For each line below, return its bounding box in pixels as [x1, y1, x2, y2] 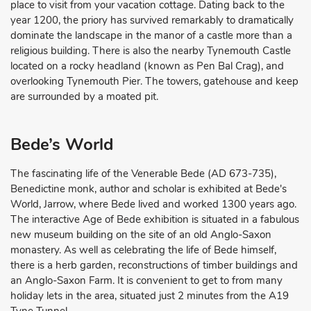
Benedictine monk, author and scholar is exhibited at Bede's [10, 181, 287, 196]
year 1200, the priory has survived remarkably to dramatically [10, 12, 294, 27]
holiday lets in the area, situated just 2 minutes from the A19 [10, 288, 289, 303]
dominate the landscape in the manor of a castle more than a [10, 28, 292, 42]
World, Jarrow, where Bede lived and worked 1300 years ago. [10, 196, 296, 211]
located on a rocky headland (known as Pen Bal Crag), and [10, 58, 284, 73]
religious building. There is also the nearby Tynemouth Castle [10, 43, 291, 58]
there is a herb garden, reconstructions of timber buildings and [10, 258, 298, 272]
